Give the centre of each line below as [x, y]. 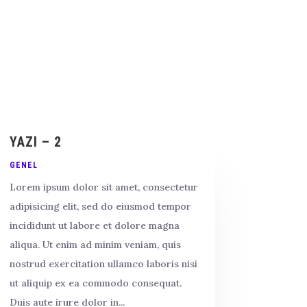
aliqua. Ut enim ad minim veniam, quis [95, 244]
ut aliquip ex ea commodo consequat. [95, 283]
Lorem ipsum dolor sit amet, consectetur [103, 187]
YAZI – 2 [35, 142]
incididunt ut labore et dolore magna [94, 225]
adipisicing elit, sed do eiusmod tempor [100, 206]
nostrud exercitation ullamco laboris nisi [103, 263]
